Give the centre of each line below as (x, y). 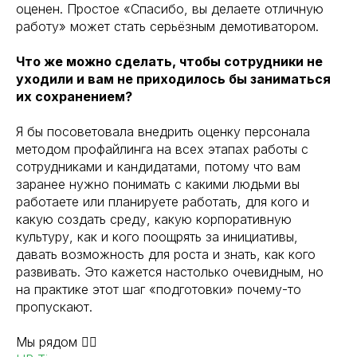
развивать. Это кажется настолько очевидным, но (170, 272)
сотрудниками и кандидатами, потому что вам (158, 167)
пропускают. (54, 307)
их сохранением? (74, 96)
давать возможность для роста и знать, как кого (166, 254)
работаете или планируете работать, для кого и (163, 202)
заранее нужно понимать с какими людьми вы (158, 184)
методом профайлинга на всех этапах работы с (162, 149)
